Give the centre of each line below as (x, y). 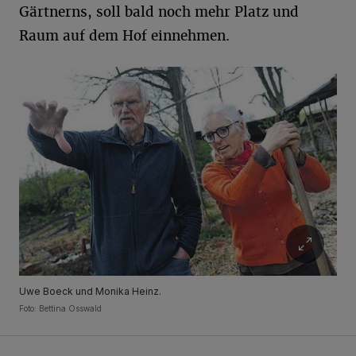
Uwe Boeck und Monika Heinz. (90, 291)
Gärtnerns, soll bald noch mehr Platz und (159, 12)
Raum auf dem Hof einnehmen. (124, 35)
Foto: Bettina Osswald (60, 308)
